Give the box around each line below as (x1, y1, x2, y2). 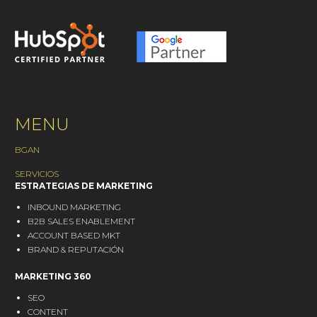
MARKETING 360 (15, 270, 91, 282)
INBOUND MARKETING (28, 202, 121, 213)
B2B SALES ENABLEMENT (28, 216, 135, 227)
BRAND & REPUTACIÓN (28, 244, 124, 255)
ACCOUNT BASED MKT (28, 230, 120, 241)
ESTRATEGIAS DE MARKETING (15, 180, 153, 192)
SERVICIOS (15, 168, 59, 180)
